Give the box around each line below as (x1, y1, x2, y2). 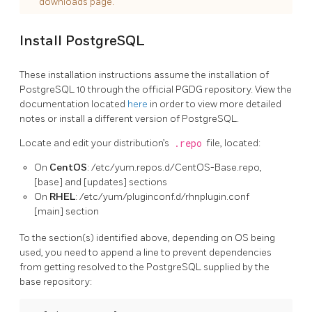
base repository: (19, 276, 92, 288)
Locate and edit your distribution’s (19, 137, 171, 150)
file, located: (204, 137, 260, 150)
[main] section (34, 205, 99, 218)
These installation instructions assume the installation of (19, 69, 269, 81)
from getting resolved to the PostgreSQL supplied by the (19, 261, 270, 274)
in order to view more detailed (148, 98, 281, 111)
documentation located (19, 98, 127, 111)
